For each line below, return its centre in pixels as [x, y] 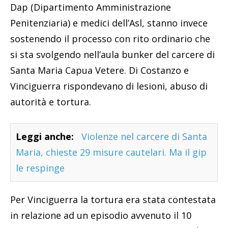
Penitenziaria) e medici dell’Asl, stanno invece [109, 23]
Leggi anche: [45, 137]
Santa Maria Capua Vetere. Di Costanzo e [99, 70]
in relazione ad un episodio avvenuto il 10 [101, 216]
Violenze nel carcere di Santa [144, 137]
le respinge [40, 168]
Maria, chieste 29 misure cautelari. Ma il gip [111, 152]
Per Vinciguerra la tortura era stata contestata [113, 200]
